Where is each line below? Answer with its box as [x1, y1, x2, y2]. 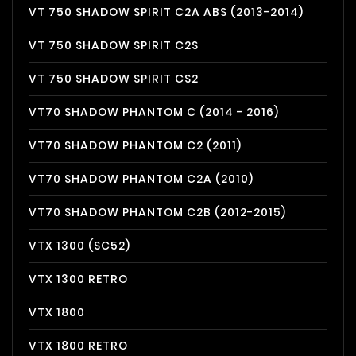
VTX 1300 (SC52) [29, 238, 130, 253]
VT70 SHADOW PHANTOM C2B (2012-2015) [29, 204, 286, 220]
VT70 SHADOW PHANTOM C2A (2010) [29, 171, 253, 187]
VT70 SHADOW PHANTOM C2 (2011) [29, 137, 242, 153]
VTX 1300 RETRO [29, 271, 128, 287]
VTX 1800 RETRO [29, 338, 128, 354]
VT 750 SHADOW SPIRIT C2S [29, 37, 199, 53]
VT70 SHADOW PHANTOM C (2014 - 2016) [29, 104, 279, 120]
